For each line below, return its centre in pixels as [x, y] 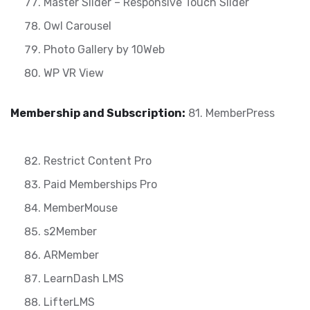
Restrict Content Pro [98, 161]
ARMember [71, 255]
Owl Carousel [77, 26]
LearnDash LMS [84, 279]
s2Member [70, 231]
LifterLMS [69, 302]
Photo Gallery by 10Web [104, 49]
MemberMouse [81, 208]
